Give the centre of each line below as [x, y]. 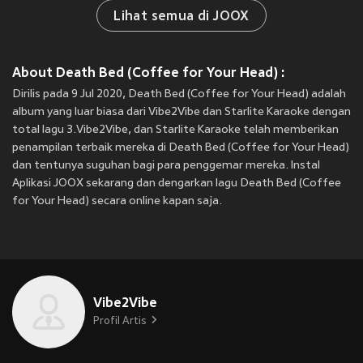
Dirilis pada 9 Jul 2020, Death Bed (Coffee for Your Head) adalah [179, 95]
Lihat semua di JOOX [181, 17]
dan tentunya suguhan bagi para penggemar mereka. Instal [166, 166]
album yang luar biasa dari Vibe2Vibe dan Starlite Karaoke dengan [181, 113]
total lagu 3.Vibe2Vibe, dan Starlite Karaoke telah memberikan [175, 130]
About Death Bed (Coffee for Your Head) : [149, 73]
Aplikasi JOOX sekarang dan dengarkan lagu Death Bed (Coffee [177, 184]
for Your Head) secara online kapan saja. [117, 202]
